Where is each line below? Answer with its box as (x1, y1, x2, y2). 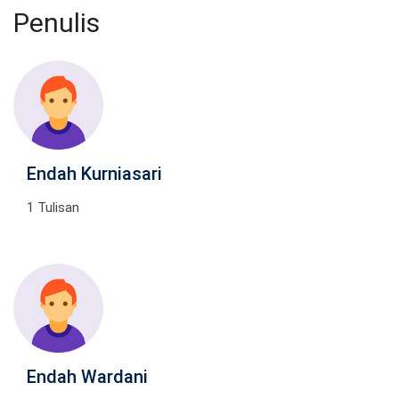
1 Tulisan (27, 199, 79, 216)
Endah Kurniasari (27, 163, 162, 184)
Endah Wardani (27, 366, 148, 387)
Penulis (13, 7, 100, 38)
